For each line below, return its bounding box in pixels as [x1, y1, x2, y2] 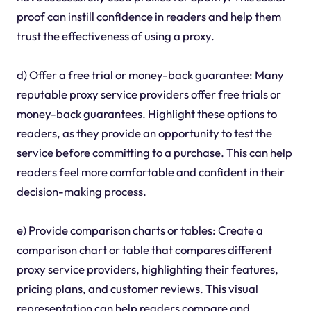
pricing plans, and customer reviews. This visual [16, 280, 258, 296]
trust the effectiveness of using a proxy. [16, 28, 215, 43]
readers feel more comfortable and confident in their [16, 164, 285, 179]
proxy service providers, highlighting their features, [16, 261, 278, 276]
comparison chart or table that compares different [16, 242, 272, 257]
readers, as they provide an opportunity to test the [16, 125, 272, 140]
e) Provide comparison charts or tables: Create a [16, 222, 263, 237]
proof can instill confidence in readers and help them [16, 8, 281, 24]
